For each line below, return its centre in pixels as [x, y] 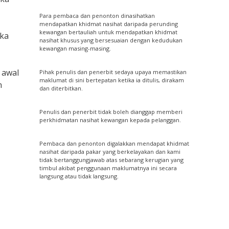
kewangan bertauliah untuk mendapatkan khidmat [109, 32]
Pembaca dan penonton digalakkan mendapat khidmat [114, 144]
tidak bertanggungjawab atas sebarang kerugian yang [112, 160]
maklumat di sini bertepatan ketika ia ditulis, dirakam [112, 80]
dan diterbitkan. [61, 88]
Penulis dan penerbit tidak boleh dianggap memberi [111, 112]
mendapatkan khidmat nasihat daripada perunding [109, 24]
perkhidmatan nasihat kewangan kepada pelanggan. [110, 120]
